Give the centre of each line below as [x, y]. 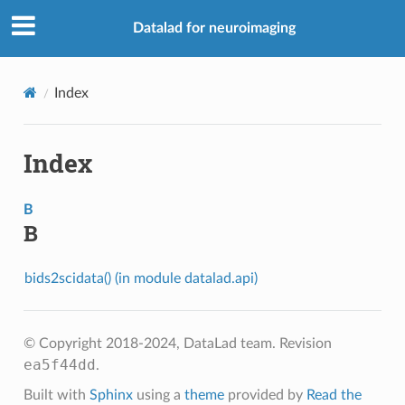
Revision [305, 343]
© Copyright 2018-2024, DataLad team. [151, 343]
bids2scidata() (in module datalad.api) [141, 278]
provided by [265, 395]
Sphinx [111, 395]
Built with [56, 395]
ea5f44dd [59, 364]
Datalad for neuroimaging [214, 28]
